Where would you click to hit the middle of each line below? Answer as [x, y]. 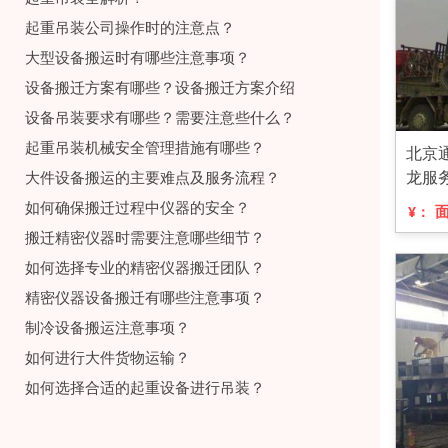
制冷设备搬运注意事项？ [107, 327]
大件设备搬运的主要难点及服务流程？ [152, 177]
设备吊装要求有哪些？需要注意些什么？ [160, 117]
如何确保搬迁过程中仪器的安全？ [137, 207]
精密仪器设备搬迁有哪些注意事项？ [145, 297]
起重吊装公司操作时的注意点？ [130, 27]
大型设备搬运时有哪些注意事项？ [137, 57]
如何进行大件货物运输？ [107, 357]
